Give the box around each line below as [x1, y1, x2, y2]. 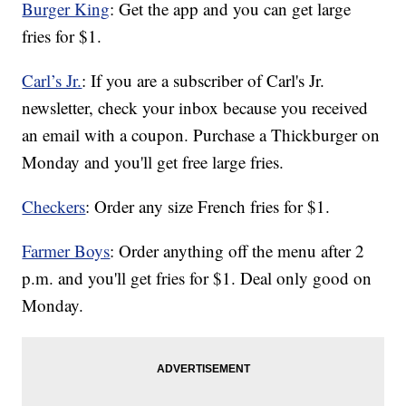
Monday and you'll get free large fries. [22, 150, 285, 174]
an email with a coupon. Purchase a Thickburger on [22, 123, 381, 147]
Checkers [22, 195, 86, 218]
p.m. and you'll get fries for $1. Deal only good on [22, 266, 372, 290]
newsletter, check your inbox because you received [22, 96, 369, 120]
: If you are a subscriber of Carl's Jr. [82, 69, 325, 92]
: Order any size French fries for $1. [85, 195, 331, 218]
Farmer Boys [22, 239, 111, 263]
